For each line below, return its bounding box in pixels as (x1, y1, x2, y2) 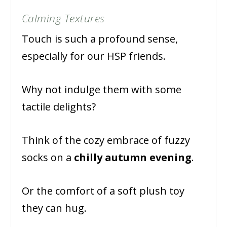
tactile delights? (21, 100, 96, 114)
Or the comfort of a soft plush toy (21, 184, 184, 198)
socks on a (21, 150, 74, 165)
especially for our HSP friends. (21, 49, 166, 63)
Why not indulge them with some (21, 83, 181, 97)
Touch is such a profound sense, (21, 32, 178, 46)
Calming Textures (21, 11, 105, 26)
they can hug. (21, 201, 87, 215)
